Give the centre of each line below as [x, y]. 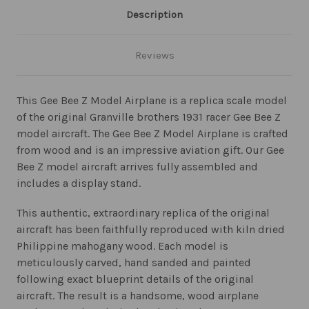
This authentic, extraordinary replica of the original [143, 213]
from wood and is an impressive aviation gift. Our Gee [150, 150]
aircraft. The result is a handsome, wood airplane [138, 296]
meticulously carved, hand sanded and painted [134, 263]
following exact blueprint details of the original [135, 279]
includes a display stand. [79, 183]
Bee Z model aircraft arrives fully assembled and [137, 167]
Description [154, 15]
